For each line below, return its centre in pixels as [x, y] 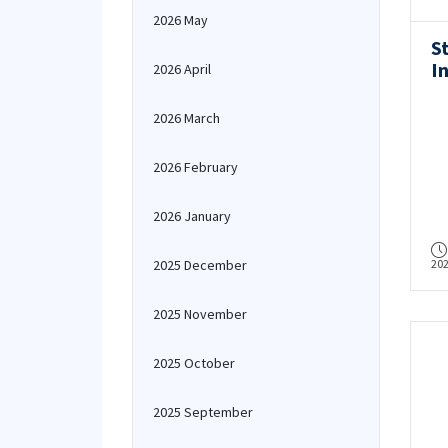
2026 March [186, 118]
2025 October [194, 363]
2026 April [182, 69]
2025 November [200, 314]
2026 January [192, 216]
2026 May [180, 20]
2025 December [200, 265]
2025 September [203, 412]
